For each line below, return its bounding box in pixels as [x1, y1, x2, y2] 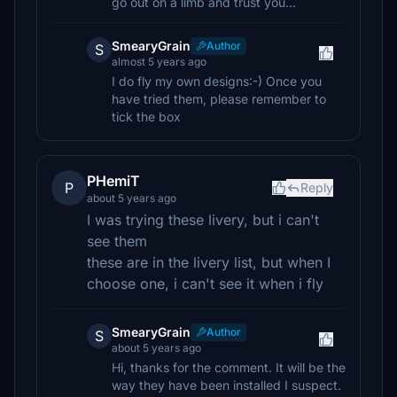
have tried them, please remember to [112, 91, 326, 106]
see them [87, 232, 147, 250]
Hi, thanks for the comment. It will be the [112, 360, 346, 375]
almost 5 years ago [112, 55, 206, 68]
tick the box [112, 109, 181, 124]
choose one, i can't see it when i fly [87, 275, 323, 292]
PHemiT [87, 172, 140, 190]
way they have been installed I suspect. [112, 378, 341, 393]
